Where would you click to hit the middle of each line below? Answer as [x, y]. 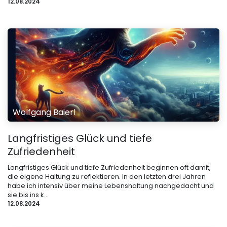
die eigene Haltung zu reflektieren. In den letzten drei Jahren [107, 176]
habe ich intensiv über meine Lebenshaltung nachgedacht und [111, 185]
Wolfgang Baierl [44, 112]
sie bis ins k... [28, 195]
